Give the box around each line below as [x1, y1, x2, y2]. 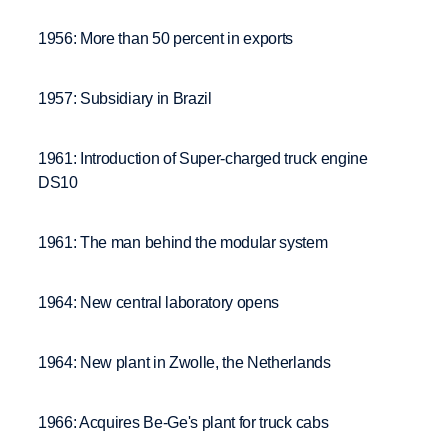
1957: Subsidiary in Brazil [38, 89, 212, 107]
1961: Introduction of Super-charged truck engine [38, 149, 368, 167]
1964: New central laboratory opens [38, 293, 280, 311]
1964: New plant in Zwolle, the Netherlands [38, 353, 331, 371]
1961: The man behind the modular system [38, 233, 328, 251]
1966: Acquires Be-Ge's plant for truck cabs [38, 413, 329, 431]
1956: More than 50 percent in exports [38, 29, 294, 47]
